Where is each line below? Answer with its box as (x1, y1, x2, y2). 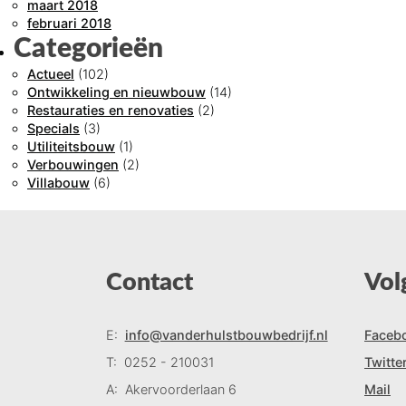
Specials (27, 120, 80, 136)
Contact (106, 270, 193, 295)
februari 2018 (27, 14, 111, 31)
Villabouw (27, 174, 90, 190)
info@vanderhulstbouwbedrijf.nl (124, 326, 328, 343)
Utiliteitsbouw (27, 138, 115, 154)
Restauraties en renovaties (27, 101, 194, 118)
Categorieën (14, 34, 163, 63)
